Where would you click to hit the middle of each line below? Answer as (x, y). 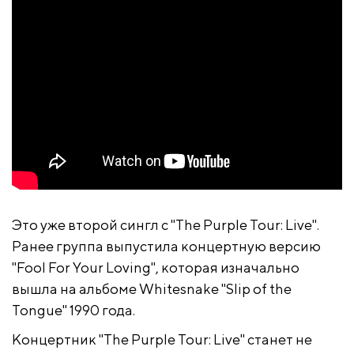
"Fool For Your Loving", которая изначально (156, 267)
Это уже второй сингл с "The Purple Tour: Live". (166, 224)
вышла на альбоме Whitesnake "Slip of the (152, 288)
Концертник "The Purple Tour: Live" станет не (162, 339)
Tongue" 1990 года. (73, 310)
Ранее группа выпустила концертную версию (166, 246)
